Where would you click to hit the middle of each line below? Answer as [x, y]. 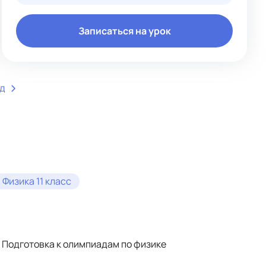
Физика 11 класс [37, 181]
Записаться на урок [124, 31]
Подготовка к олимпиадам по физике [84, 244]
